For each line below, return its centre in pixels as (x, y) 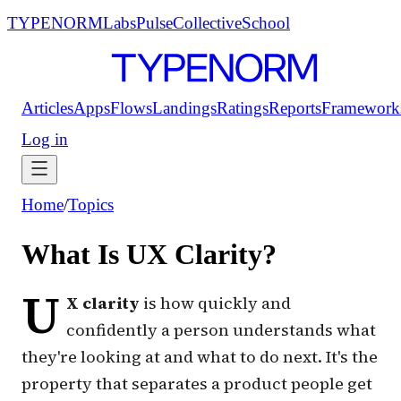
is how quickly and (215, 303)
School (266, 23)
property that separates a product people (184, 383)
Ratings (243, 108)
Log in (45, 139)
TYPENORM (55, 23)
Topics (91, 205)
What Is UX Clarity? (149, 255)
